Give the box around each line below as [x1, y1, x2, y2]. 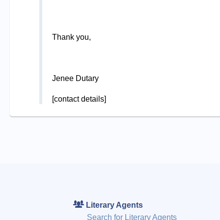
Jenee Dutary [52, 74, 99, 82]
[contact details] [52, 94, 106, 103]
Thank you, [52, 32, 91, 41]
